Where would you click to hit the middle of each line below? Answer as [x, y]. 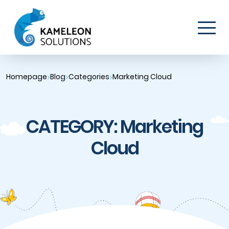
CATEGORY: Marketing [114, 127]
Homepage [27, 77]
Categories [89, 77]
